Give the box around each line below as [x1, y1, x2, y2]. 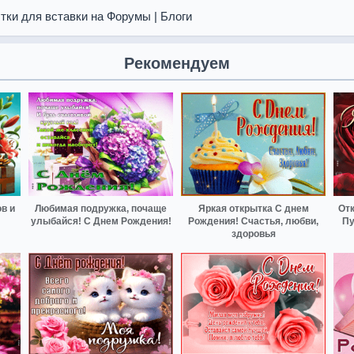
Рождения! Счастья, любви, [188, 215, 318, 227]
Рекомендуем [124, 55, 230, 72]
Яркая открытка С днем [198, 202, 309, 214]
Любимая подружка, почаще [35, 202, 167, 214]
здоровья [231, 228, 276, 239]
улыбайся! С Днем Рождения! [30, 215, 171, 227]
